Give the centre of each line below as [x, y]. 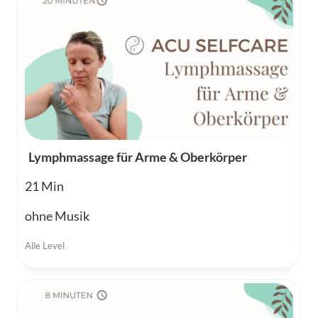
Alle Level [45, 246]
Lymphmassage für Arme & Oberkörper [138, 157]
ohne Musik [57, 216]
